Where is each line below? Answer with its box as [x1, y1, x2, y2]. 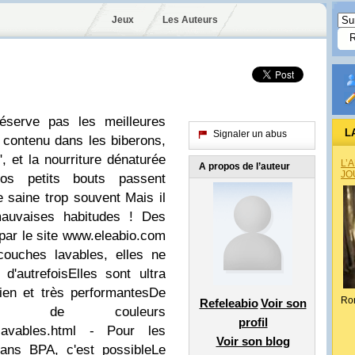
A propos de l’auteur [199, 161, 290, 172]
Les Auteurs [162, 14, 218, 25]
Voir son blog [216, 334, 290, 348]
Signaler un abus [213, 128, 287, 139]
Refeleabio [199, 296, 258, 310]
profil [238, 315, 268, 329]
